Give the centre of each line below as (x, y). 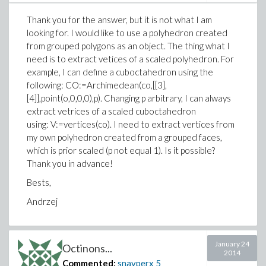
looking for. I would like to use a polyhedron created (127, 33)
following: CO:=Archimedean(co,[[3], (97, 85)
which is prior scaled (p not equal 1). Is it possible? (121, 150)
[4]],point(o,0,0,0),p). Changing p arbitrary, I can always (129, 98)
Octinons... (87, 248)
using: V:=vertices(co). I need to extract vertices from (131, 124)
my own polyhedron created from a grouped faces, (124, 137)
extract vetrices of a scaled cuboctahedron (111, 111)
